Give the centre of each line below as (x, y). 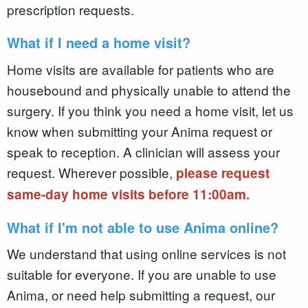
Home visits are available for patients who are (141, 69)
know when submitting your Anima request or (140, 131)
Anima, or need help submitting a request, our (141, 295)
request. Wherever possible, (91, 172)
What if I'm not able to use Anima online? (145, 227)
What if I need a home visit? (101, 43)
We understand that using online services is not (146, 254)
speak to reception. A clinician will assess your (143, 151)
